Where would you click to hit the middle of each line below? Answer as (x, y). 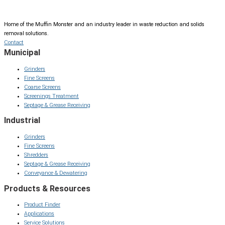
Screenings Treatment (51, 96)
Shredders (36, 155)
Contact (14, 43)
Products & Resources (47, 188)
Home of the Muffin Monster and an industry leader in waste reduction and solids (104, 25)
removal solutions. (26, 34)
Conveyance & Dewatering (56, 173)
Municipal (22, 53)
